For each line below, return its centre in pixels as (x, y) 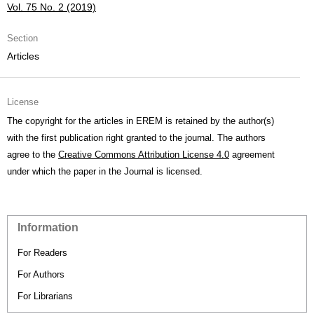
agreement (252, 154)
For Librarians (45, 296)
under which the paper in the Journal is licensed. (105, 171)
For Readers (42, 252)
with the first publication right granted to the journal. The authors (136, 137)
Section (22, 38)
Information (48, 227)
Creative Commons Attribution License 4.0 (144, 154)
